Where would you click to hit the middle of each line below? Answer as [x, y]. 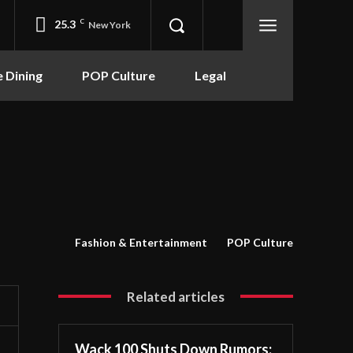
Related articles [176, 296]
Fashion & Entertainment [141, 242]
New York [110, 24]
